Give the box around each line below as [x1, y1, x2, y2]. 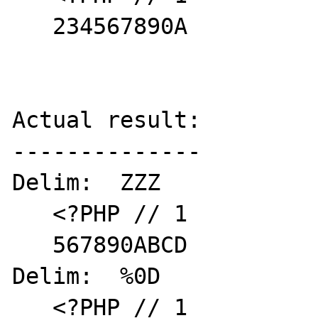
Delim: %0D [12, 263, 161, 289]
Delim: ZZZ [12, 169, 161, 195]
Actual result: [12, 106, 202, 133]
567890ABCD [12, 231, 53, 258]
